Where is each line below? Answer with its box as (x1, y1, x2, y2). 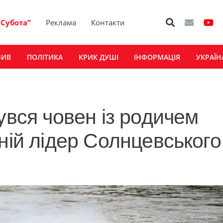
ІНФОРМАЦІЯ (134, 52, 181, 62)
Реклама (46, 17, 77, 27)
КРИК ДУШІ (78, 52, 118, 62)
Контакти (91, 17, 125, 27)
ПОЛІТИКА (26, 52, 63, 62)
